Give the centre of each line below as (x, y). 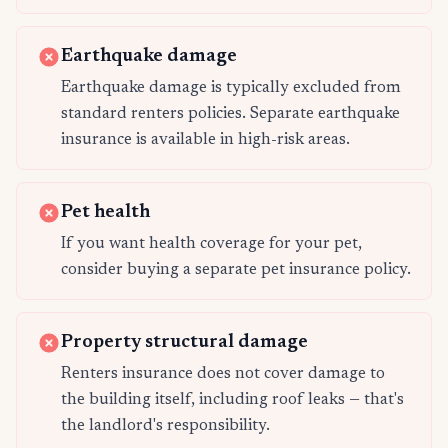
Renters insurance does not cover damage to (223, 374)
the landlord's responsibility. (165, 426)
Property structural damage (184, 343)
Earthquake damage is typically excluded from (231, 88)
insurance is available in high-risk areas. (205, 140)
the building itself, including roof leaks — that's (232, 400)
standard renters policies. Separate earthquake (230, 114)
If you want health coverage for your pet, (211, 244)
